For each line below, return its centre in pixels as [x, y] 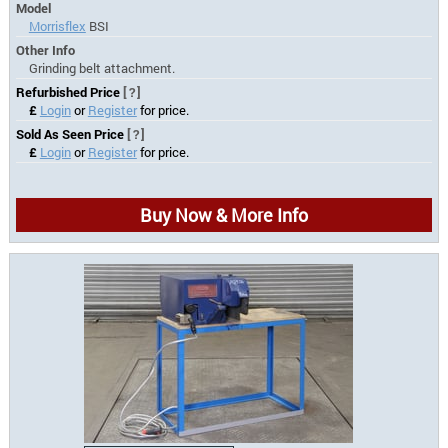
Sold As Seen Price [72, 134]
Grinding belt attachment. [101, 68]
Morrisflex [57, 26]
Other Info [46, 50]
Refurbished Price [70, 92]
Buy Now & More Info [223, 215]
